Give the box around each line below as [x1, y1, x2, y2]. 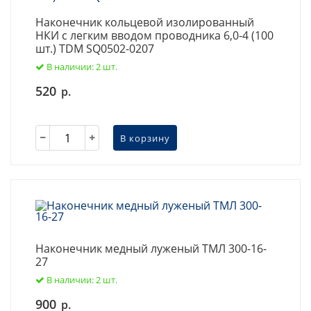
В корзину [120, 131, 170, 144]
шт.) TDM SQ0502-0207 [35, 41, 154, 56]
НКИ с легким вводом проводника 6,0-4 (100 [35, 28, 274, 43]
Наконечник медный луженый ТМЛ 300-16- [35, 241, 267, 256]
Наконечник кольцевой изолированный [35, 15, 254, 30]
